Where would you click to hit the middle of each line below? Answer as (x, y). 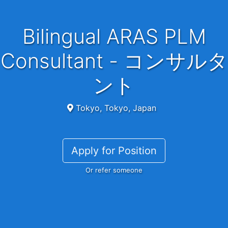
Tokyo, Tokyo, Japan (115, 108)
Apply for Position (114, 151)
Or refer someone (114, 170)
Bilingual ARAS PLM (29, 37)
